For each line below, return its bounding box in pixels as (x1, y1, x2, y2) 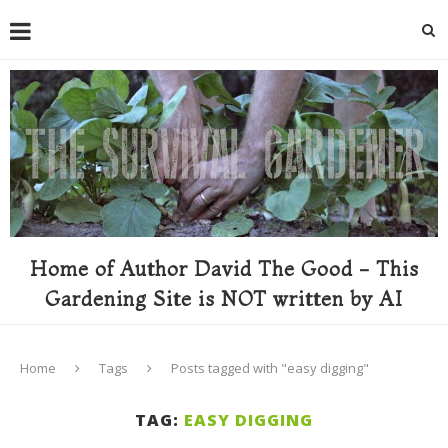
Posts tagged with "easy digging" (171, 358, 369, 377)
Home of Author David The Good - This (29, 255, 419, 281)
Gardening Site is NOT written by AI (45, 285, 403, 311)
